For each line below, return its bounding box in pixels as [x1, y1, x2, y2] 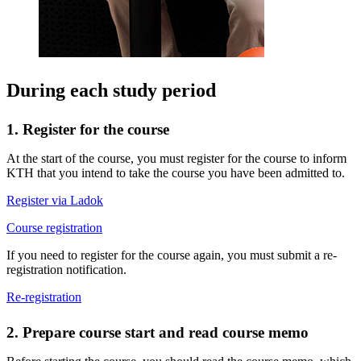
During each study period [6, 79, 216, 101]
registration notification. [6, 262, 127, 276]
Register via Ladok [6, 193, 103, 207]
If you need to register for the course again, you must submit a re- [6, 247, 337, 262]
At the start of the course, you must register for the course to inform [6, 151, 346, 165]
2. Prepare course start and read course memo [6, 323, 309, 341]
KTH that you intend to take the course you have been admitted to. [6, 165, 348, 180]
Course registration [6, 220, 102, 234]
